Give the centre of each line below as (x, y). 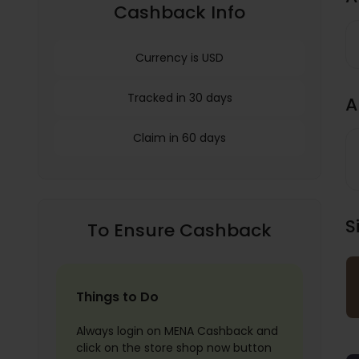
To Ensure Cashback (179, 230)
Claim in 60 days (179, 138)
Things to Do (117, 297)
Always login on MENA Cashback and (177, 331)
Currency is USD (179, 58)
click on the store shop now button (174, 348)
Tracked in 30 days (179, 98)
